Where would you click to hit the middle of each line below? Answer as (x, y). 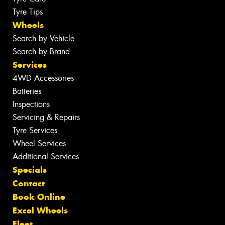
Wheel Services (39, 143)
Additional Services (46, 156)
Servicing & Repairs (46, 117)
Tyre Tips (28, 12)
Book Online (39, 197)
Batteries (27, 91)
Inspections (31, 104)
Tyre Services (35, 130)
